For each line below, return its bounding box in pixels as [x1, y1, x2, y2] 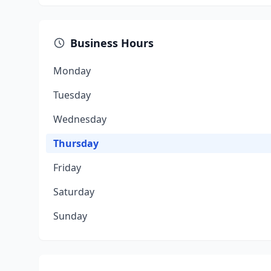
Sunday [53, 209, 87, 223]
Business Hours [70, 36, 154, 50]
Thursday [53, 137, 99, 150]
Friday [53, 161, 81, 174]
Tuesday [53, 88, 91, 102]
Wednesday [53, 113, 106, 126]
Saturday [53, 185, 94, 198]
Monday [53, 64, 91, 77]
